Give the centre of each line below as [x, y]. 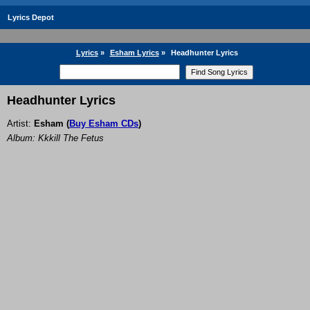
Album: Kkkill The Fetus [55, 138]
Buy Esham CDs [104, 124]
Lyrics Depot [31, 17]
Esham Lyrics [134, 53]
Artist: [20, 124]
